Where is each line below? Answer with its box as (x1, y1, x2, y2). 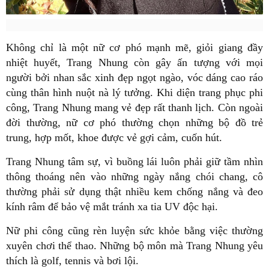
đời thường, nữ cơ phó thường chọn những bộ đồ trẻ (6, 116, 263, 128)
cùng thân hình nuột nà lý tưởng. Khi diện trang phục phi (6, 86, 263, 98)
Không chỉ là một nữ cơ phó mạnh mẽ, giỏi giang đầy (6, 41, 263, 53)
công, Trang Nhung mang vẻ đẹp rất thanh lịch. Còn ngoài (6, 101, 263, 113)
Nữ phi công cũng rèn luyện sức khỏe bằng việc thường (6, 224, 263, 237)
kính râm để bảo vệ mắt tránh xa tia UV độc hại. (6, 200, 221, 213)
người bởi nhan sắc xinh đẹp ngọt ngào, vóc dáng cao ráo (6, 71, 263, 83)
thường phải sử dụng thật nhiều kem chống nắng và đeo (6, 185, 263, 198)
